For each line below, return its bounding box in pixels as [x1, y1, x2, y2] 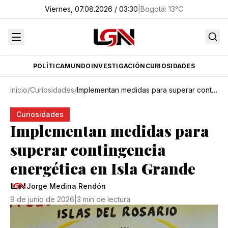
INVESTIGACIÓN [91, 62, 146, 70]
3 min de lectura [77, 195, 130, 204]
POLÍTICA [33, 62, 65, 70]
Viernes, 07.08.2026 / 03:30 [45, 5, 138, 13]
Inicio [10, 85, 27, 94]
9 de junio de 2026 [10, 195, 74, 204]
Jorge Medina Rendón [26, 182, 106, 190]
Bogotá [140, 5, 165, 13]
